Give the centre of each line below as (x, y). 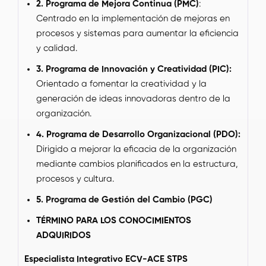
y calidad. (57, 48)
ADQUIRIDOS (64, 235)
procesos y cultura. (75, 179)
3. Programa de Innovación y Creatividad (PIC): (134, 69)
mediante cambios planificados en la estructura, (137, 164)
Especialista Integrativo (75, 259)
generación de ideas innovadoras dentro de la (133, 99)
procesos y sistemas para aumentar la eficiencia (137, 33)
